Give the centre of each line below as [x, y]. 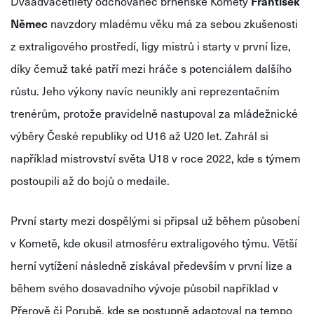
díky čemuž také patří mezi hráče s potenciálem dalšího [151, 68]
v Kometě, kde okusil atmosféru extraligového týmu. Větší [154, 243]
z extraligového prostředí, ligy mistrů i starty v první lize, [151, 46]
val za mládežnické [250, 113]
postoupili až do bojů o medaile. [90, 180]
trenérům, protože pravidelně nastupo [106, 113]
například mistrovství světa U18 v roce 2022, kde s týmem [156, 158]
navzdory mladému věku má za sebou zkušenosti [174, 23]
